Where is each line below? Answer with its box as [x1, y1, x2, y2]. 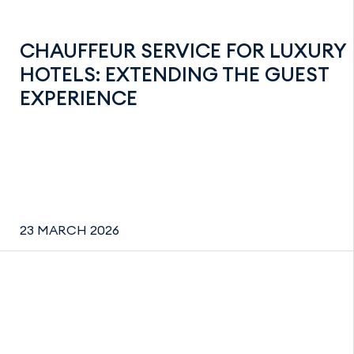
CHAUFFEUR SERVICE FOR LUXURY [20, 37, 346, 63]
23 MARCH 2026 [20, 222, 119, 238]
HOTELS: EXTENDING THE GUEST [20, 61, 329, 87]
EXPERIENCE [20, 85, 137, 111]
